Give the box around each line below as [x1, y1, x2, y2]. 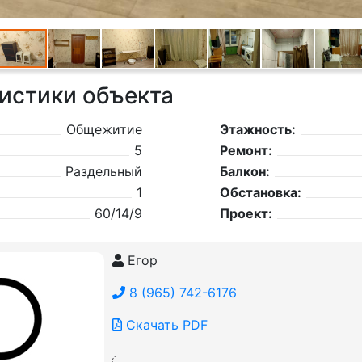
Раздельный [65, 163, 142, 179]
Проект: [219, 205, 272, 221]
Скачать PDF [121, 317, 208, 333]
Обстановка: [219, 184, 301, 200]
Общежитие [65, 121, 142, 137]
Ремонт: [219, 142, 272, 158]
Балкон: [219, 163, 270, 179]
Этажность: [219, 121, 296, 137]
